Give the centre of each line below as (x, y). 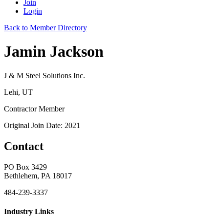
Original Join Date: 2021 (42, 125)
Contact (24, 146)
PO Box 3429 (25, 167)
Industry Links (29, 211)
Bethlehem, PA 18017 (38, 175)
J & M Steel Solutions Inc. (44, 75)
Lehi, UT (18, 92)
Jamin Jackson (54, 52)
